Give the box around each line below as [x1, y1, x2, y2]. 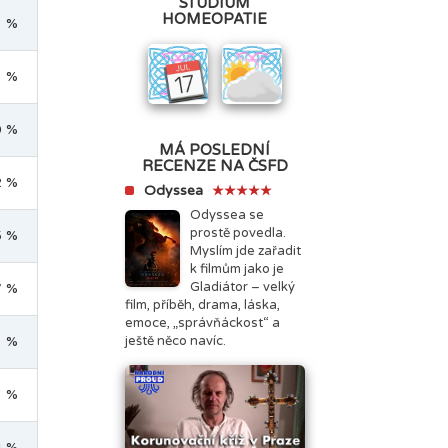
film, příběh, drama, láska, [124, 296, 280, 313]
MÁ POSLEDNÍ [159, 140, 271, 159]
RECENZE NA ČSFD [141, 156, 288, 175]
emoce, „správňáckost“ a [124, 314, 280, 331]
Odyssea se [189, 206, 264, 223]
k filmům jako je [189, 260, 284, 277]
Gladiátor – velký [189, 278, 295, 295]
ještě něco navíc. [124, 332, 226, 349]
